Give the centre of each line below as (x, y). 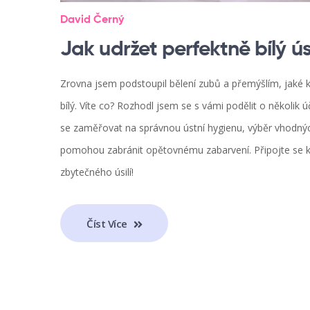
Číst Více (108, 223)
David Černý (92, 20)
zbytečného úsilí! (97, 172)
